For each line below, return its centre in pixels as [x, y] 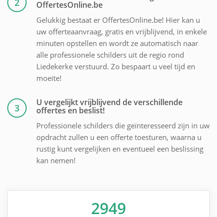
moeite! [49, 78]
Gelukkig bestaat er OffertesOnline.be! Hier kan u [118, 20]
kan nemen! [56, 161]
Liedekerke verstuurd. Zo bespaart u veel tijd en [116, 67]
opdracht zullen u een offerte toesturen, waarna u [119, 137]
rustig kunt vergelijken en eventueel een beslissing [120, 149]
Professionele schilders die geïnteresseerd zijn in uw [123, 126]
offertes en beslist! [70, 111]
